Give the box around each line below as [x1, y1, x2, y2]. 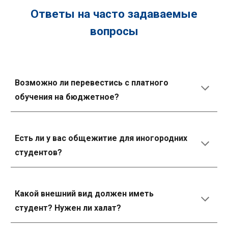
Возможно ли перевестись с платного [15, 78, 169, 88]
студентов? [15, 148, 63, 157]
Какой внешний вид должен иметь [15, 189, 154, 198]
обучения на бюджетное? [15, 92, 120, 102]
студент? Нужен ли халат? [15, 203, 122, 213]
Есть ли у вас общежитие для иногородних [15, 133, 188, 143]
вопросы [90, 24, 138, 38]
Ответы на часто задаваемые [31, 7, 197, 21]
